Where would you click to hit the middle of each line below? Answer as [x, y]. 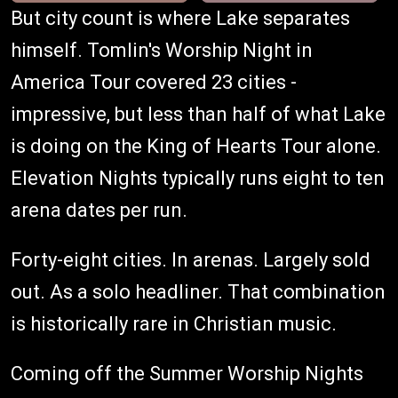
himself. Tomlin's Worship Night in [162, 50]
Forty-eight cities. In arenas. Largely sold [191, 259]
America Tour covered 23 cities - [154, 82]
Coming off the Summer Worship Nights [187, 373]
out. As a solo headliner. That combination [198, 291]
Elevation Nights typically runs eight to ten [198, 178]
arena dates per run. [99, 210]
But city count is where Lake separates [180, 18]
